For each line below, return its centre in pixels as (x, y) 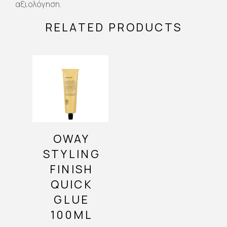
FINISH (71, 169)
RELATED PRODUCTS (113, 27)
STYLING (71, 154)
